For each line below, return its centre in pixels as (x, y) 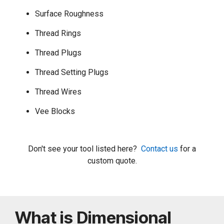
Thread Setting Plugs (72, 72)
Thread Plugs (58, 52)
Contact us (159, 148)
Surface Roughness (69, 13)
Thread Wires (58, 91)
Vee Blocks (55, 111)
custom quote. (112, 160)
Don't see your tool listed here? (84, 148)
